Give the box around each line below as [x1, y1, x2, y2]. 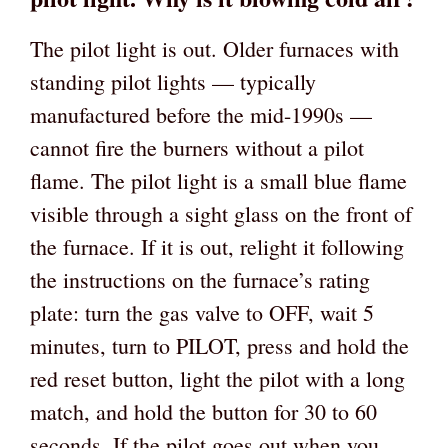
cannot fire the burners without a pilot [30, 132, 364, 162]
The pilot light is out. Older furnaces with [30, 33, 399, 63]
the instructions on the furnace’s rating [30, 264, 370, 294]
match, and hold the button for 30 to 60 [30, 396, 377, 426]
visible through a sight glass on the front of [30, 198, 412, 228]
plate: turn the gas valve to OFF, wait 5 [30, 297, 374, 327]
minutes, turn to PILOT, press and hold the [30, 330, 409, 360]
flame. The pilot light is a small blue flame [30, 165, 407, 195]
